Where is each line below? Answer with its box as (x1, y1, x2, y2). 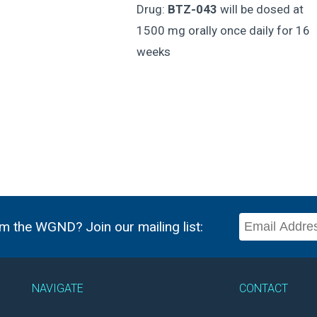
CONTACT (238, 282, 288, 296)
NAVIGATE (31, 282, 83, 296)
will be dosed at (217, 1, 304, 16)
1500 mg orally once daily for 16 (136, 23, 310, 38)
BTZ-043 (167, 1, 217, 16)
